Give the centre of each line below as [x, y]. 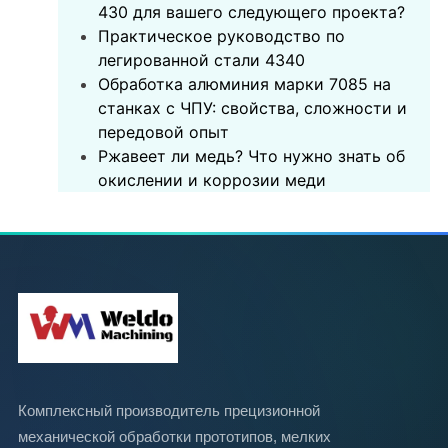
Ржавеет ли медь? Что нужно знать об [252, 156]
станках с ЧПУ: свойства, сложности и [253, 108]
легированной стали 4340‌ [202, 60]
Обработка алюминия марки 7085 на [245, 84]
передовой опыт [164, 132]
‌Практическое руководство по [222, 36]
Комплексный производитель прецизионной [169, 411]
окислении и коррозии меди [212, 180]
